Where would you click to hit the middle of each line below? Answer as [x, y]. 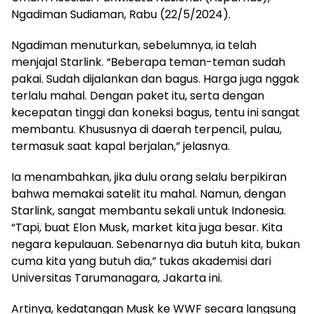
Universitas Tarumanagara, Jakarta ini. [117, 278]
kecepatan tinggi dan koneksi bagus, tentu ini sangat [156, 112]
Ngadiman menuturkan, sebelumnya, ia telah [134, 45]
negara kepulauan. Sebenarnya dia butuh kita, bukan [156, 244]
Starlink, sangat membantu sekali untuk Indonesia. [149, 210]
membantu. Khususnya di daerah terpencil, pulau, [146, 129]
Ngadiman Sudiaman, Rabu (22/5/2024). [121, 14]
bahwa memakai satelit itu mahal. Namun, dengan [149, 193]
